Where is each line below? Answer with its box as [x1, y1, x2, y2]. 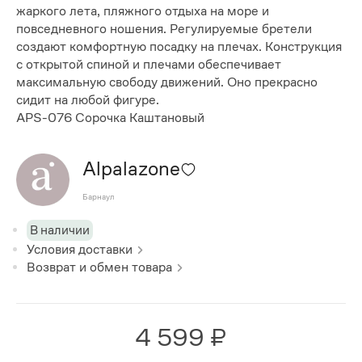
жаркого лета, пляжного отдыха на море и [16, 3, 269, 19]
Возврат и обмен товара [27, 259, 173, 275]
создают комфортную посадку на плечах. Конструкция [16, 39, 342, 55]
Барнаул [82, 192, 114, 202]
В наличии [30, 222, 90, 237]
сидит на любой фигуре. [16, 92, 159, 108]
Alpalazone [82, 158, 180, 180]
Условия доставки [27, 241, 133, 257]
